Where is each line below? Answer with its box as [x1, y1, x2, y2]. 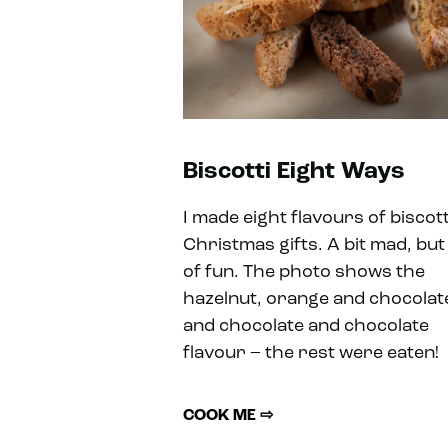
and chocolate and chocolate [183, 316, 429, 336]
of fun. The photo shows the [183, 262, 425, 282]
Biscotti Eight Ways [183, 159, 405, 184]
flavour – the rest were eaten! [183, 343, 439, 363]
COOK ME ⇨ [183, 407, 273, 424]
